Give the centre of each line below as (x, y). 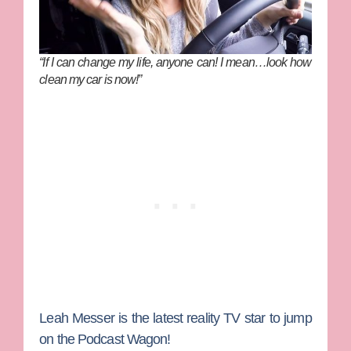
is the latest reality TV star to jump (215, 318)
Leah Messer (79, 318)
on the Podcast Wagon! (105, 339)
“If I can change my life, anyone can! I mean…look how (175, 62)
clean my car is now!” (90, 79)
